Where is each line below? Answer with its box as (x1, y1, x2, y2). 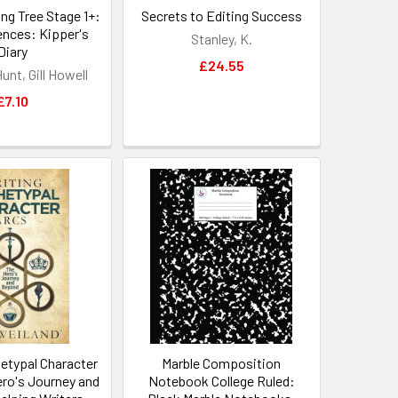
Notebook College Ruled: (147, 372, 295, 390)
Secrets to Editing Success (140, 7, 302, 25)
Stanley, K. (190, 30, 252, 48)
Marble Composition (162, 354, 282, 372)
